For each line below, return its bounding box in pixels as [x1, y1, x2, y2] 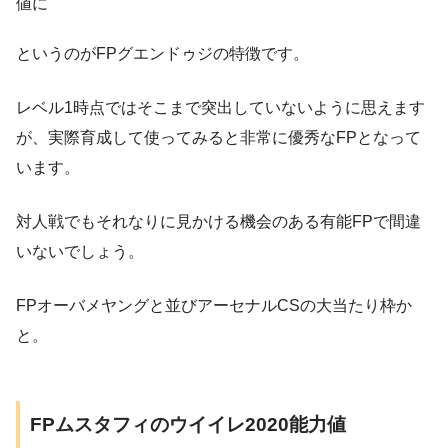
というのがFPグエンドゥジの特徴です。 [16, 44, 309, 62]
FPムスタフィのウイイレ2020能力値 [30, 413, 346, 435]
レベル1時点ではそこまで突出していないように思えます [16, 98, 425, 116]
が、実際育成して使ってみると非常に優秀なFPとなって [16, 128, 421, 146]
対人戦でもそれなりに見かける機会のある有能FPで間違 [16, 212, 421, 230]
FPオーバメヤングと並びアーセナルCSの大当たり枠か [16, 296, 412, 314]
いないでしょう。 [16, 242, 144, 260]
